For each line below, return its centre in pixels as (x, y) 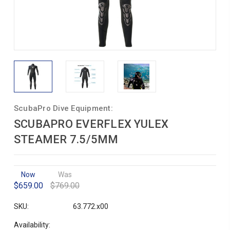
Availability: (32, 225)
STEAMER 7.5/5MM (66, 139)
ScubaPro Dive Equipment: (63, 108)
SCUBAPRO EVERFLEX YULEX (91, 124)
